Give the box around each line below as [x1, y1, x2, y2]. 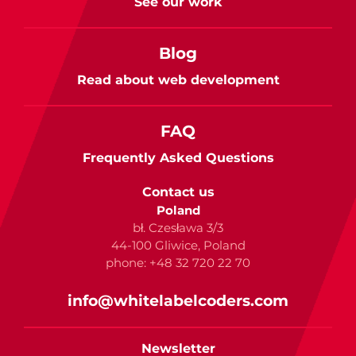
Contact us [141, 184, 215, 200]
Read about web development [76, 72, 280, 88]
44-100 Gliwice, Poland [110, 238, 246, 253]
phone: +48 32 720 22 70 [106, 255, 250, 271]
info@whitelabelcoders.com [68, 292, 288, 311]
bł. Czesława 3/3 [133, 220, 223, 236]
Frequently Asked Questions [82, 150, 274, 166]
